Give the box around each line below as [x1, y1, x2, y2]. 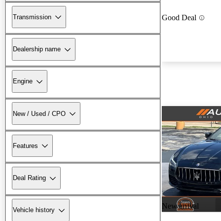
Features [13, 142, 38, 149]
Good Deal [162, 13, 196, 22]
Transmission [13, 13, 51, 21]
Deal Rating [13, 174, 46, 182]
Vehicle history [13, 206, 55, 214]
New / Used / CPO [13, 110, 66, 117]
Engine [13, 77, 33, 85]
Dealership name [13, 45, 61, 53]
